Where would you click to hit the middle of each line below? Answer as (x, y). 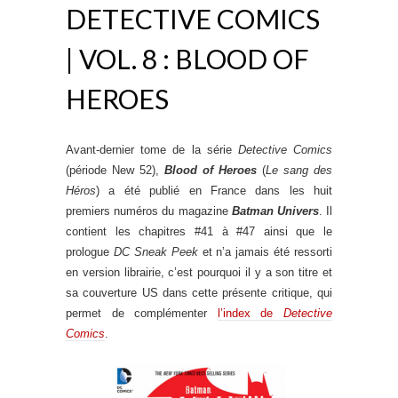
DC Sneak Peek (155, 252)
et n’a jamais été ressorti (265, 252)
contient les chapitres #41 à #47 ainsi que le (199, 231)
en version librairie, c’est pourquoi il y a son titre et (199, 272)
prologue (90, 252)
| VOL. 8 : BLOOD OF (187, 59)
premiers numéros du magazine (149, 211)
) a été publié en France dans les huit (214, 191)
